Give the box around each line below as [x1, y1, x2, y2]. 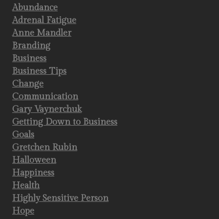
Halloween [12, 155, 56, 165]
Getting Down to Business [12, 117, 117, 127]
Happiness [12, 168, 54, 178]
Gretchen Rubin [12, 142, 77, 153]
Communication [12, 91, 78, 102]
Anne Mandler [12, 28, 71, 38]
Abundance [12, 2, 58, 13]
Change [12, 79, 44, 89]
